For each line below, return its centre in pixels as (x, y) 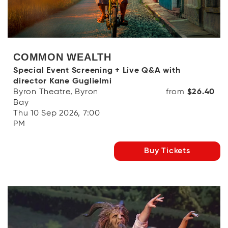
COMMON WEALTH (62, 57)
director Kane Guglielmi (63, 81)
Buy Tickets (167, 151)
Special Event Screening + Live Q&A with (97, 70)
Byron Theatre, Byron (56, 92)
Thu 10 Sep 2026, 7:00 (57, 113)
